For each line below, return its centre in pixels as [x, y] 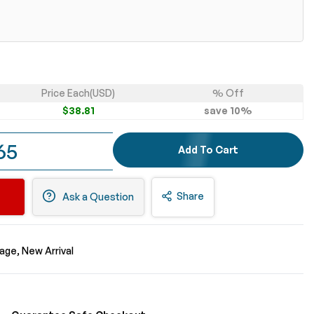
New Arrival [48, 250]
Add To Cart [208, 150]
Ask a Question [97, 197]
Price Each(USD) [78, 93]
